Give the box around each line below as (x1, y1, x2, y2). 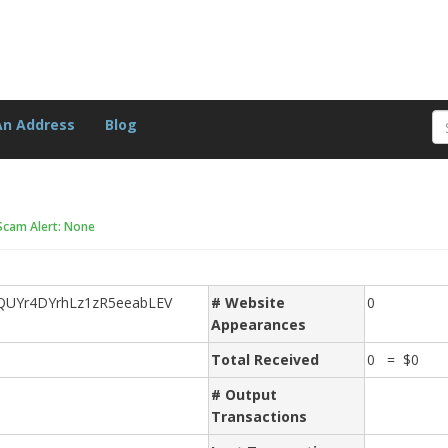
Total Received (211, 350, 320, 369)
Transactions (211, 407, 308, 426)
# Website (211, 293, 286, 312)
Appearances (211, 315, 307, 334)
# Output (211, 385, 278, 404)
